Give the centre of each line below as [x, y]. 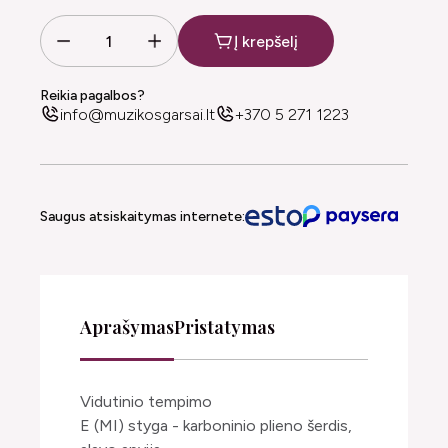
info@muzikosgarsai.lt [137, 114]
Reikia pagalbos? [92, 95]
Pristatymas [224, 327]
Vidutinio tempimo [146, 401]
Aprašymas [127, 327]
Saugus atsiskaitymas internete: [142, 216]
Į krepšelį [266, 41]
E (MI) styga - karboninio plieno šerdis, [216, 425]
